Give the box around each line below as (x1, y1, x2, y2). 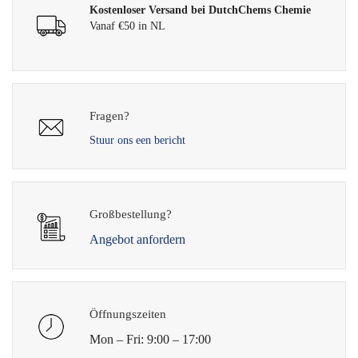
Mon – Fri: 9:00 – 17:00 (89, 332, 212, 346)
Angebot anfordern (89, 232, 186, 246)
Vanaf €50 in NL (89, 19, 166, 32)
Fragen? (89, 109, 130, 122)
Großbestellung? (89, 207, 173, 221)
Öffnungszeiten (89, 307, 167, 320)
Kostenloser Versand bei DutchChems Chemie (89, 3, 312, 16)
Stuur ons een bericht (89, 133, 186, 146)
